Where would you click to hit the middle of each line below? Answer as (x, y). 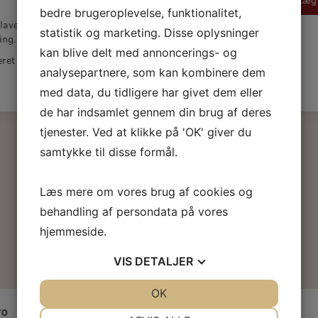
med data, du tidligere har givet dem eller (151, 92)
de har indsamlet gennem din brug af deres (155, 112)
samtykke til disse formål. (109, 152)
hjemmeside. (73, 231)
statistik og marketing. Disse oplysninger (149, 32)
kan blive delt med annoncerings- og (138, 52)
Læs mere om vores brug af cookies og (146, 191)
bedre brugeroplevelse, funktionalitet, (141, 12)
